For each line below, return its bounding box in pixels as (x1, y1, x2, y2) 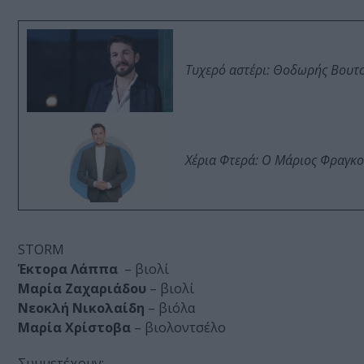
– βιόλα (145, 299, 195, 318)
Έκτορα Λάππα (18, 260, 121, 279)
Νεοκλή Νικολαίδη (18, 299, 145, 318)
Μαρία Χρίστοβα (18, 318, 131, 337)
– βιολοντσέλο (131, 318, 226, 337)
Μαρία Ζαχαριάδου (18, 279, 146, 298)
